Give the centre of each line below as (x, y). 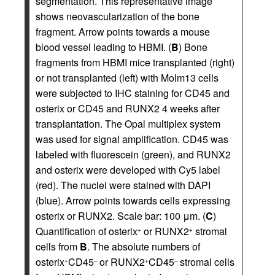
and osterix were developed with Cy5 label (128, 170)
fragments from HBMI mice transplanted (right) (135, 63)
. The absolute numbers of (144, 247)
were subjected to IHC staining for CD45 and (133, 93)
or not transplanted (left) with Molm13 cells (127, 78)
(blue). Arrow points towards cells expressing (133, 201)
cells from (58, 247)
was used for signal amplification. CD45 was (132, 139)
